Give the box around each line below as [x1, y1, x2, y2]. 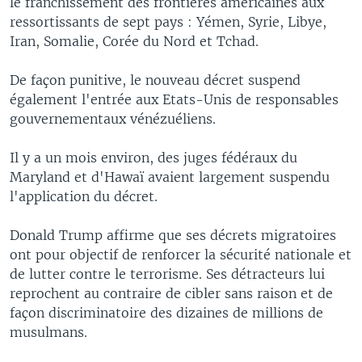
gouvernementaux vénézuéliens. [10, 110, 216, 127]
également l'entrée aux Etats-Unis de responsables [10, 90, 339, 107]
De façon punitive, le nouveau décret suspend [10, 71, 301, 88]
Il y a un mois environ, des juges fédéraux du [10, 149, 297, 166]
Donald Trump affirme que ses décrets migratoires [10, 226, 336, 243]
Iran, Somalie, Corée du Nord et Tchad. [10, 32, 259, 49]
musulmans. [10, 323, 87, 340]
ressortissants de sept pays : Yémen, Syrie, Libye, [10, 13, 326, 30]
